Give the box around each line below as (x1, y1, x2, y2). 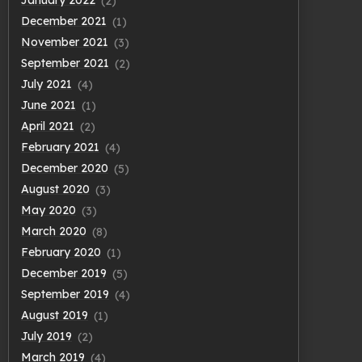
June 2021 (21, 98, 76, 113)
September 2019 (21, 287, 109, 302)
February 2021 (21, 140, 99, 155)
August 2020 (21, 182, 90, 197)
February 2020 (21, 245, 101, 260)
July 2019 (21, 329, 72, 344)
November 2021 (21, 35, 108, 50)
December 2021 (21, 14, 107, 29)
